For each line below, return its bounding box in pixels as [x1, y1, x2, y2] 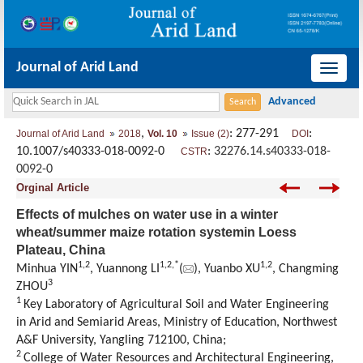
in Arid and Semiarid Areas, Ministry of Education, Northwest [16, 316, 337, 330]
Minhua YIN [16, 263, 78, 276]
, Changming [272, 263, 339, 276]
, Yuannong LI [90, 263, 160, 276]
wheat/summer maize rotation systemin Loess [16, 225, 297, 240]
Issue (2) [191, 128, 229, 140]
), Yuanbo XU [194, 263, 260, 276]
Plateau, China [16, 243, 105, 258]
